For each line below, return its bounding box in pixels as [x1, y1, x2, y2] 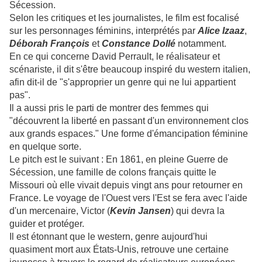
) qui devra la [171, 206, 225, 216]
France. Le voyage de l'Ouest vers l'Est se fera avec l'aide [9, 193, 247, 204]
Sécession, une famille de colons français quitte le [9, 167, 216, 178]
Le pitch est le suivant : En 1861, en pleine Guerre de [9, 154, 228, 165]
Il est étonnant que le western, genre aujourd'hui [9, 232, 208, 242]
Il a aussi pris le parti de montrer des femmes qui [9, 103, 209, 113]
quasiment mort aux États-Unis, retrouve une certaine [9, 244, 229, 255]
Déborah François [9, 39, 89, 49]
